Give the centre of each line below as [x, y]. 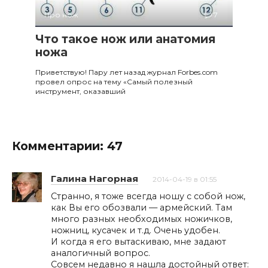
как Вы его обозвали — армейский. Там [141, 207]
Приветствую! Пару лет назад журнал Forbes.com [127, 72]
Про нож [61, 14]
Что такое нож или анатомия [125, 39]
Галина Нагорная [95, 178]
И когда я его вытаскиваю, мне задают [138, 241]
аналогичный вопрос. [100, 253]
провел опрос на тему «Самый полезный [114, 81]
